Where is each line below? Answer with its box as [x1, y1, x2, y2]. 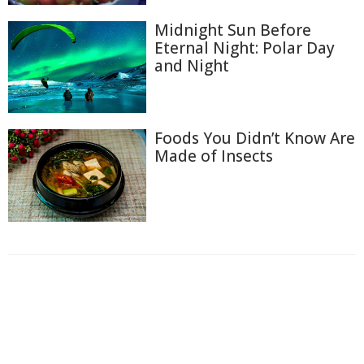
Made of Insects [154, 145, 273, 167]
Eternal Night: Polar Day [154, 37, 335, 58]
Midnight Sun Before [154, 19, 311, 41]
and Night [154, 54, 229, 76]
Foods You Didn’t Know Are [154, 128, 355, 149]
